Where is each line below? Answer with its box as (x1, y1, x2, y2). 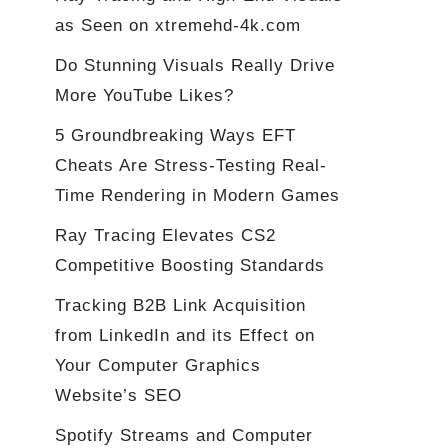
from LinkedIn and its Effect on (55, 326, 315, 346)
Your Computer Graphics (55, 356, 261, 376)
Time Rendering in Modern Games (55, 186, 340, 206)
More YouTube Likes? (55, 86, 234, 106)
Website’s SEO (55, 386, 182, 406)
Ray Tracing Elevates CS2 (55, 226, 276, 246)
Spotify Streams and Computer (55, 426, 313, 446)
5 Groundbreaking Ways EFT (55, 126, 296, 146)
